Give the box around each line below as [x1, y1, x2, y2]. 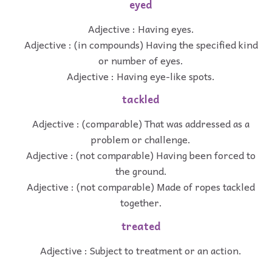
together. [120, 194, 162, 211]
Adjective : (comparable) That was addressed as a [32, 115, 250, 132]
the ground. [115, 163, 167, 179]
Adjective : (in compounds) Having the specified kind [24, 36, 258, 52]
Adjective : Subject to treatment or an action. [40, 242, 242, 258]
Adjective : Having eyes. [87, 20, 194, 36]
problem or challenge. [91, 131, 191, 148]
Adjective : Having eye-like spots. [67, 67, 215, 84]
